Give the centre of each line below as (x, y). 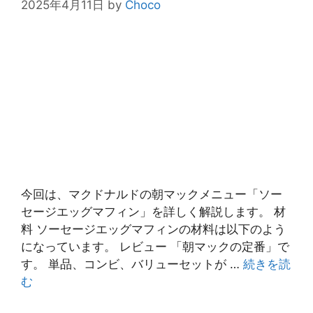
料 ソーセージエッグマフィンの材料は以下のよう (153, 229)
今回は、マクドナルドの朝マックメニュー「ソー (152, 194)
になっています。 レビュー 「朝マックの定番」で (155, 246)
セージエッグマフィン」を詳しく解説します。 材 (153, 211)
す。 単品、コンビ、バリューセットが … (132, 264)
